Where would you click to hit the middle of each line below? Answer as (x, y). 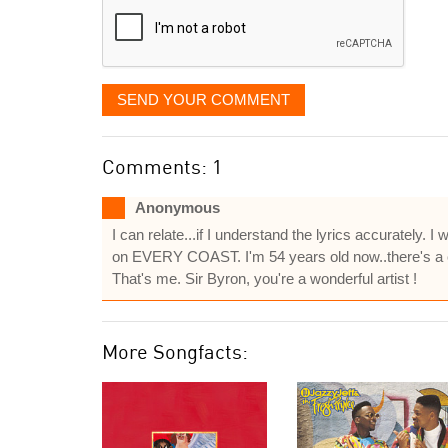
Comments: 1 (162, 166)
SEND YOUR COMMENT (203, 99)
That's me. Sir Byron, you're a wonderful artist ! (264, 278)
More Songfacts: (175, 351)
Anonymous (177, 207)
